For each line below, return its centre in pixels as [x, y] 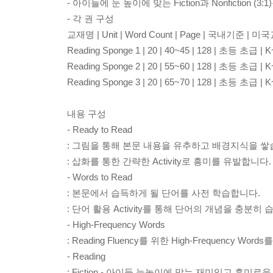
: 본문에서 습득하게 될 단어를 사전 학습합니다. [164, 193]
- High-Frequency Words [116, 225]
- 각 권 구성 [90, 19]
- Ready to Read [100, 129]
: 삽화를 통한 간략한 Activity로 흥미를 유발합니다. [169, 161]
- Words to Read [100, 177]
